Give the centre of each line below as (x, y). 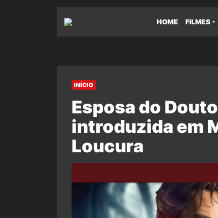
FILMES (198, 22)
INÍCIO (84, 85)
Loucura (108, 146)
